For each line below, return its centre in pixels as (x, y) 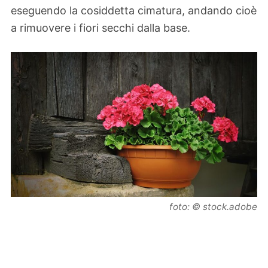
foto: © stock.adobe (213, 207)
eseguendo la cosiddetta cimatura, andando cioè (134, 11)
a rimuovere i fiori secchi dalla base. (100, 28)
